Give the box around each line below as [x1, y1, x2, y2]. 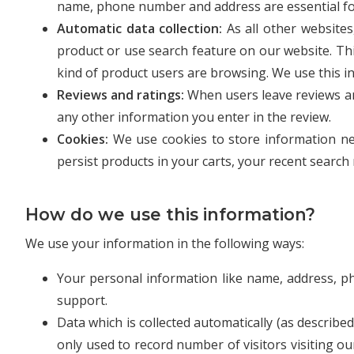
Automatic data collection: [57, 19, 227, 37]
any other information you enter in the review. [57, 107, 331, 126]
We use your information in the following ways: [25, 234, 304, 252]
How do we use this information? [25, 204, 315, 225]
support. [57, 291, 107, 309]
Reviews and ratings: [57, 85, 188, 104]
